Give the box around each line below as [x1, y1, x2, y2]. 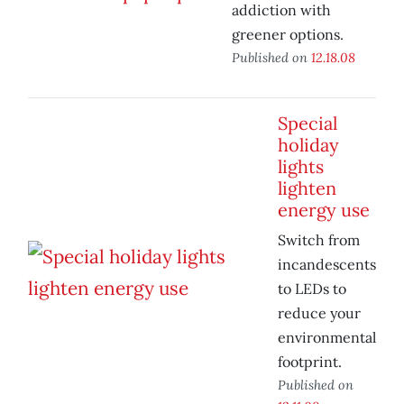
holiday [278, 133, 339, 157]
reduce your [278, 304, 361, 323]
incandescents [278, 255, 376, 274]
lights [278, 155, 324, 179]
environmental [278, 328, 376, 347]
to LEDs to [278, 280, 346, 298]
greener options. [232, 25, 344, 44]
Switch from [278, 231, 360, 250]
